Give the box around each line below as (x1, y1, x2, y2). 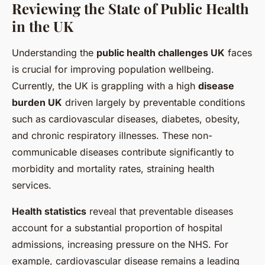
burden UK (12, 96, 62, 108)
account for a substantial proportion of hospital (12, 221, 222, 234)
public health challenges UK (96, 46, 225, 59)
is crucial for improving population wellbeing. (12, 63, 214, 75)
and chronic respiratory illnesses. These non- (12, 129, 212, 141)
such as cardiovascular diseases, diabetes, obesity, (12, 112, 240, 125)
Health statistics (12, 205, 86, 217)
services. (12, 179, 51, 191)
